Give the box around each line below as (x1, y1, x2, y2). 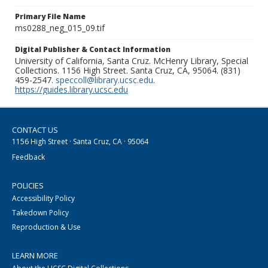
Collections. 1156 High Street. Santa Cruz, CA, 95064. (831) (15, 65, 240, 77)
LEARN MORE (12, 250, 58, 261)
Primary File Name (15, 11, 86, 22)
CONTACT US (12, 124, 58, 136)
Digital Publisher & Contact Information (15, 44, 170, 55)
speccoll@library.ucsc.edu (56, 74, 153, 86)
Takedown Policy (12, 208, 69, 218)
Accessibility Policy (12, 193, 75, 204)
